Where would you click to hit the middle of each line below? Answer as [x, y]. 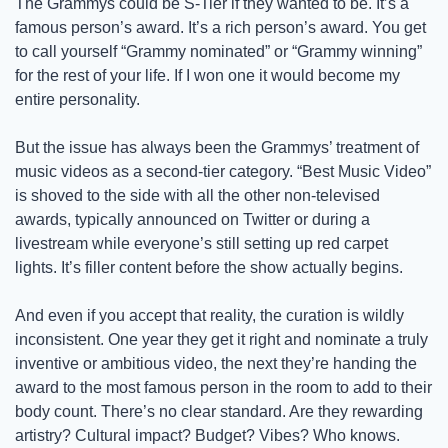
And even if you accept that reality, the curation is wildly [209, 315]
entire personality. [79, 99]
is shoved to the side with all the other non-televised [197, 195]
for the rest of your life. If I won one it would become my [207, 75]
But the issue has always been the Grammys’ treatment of [217, 147]
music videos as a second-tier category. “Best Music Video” [223, 171]
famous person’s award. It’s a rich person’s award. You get [220, 27]
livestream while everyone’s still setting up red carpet [201, 243]
